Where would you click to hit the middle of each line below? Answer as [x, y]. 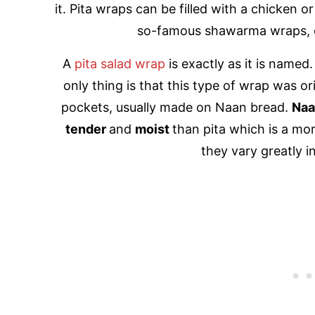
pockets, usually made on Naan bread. [176, 108]
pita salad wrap [120, 64]
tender [87, 129]
